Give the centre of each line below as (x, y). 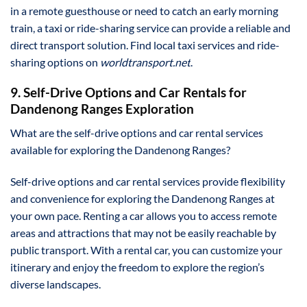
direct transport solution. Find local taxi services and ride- (145, 45)
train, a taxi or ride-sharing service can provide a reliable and (150, 27)
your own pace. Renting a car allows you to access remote (144, 215)
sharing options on (55, 62)
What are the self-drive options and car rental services (137, 133)
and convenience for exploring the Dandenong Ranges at (143, 198)
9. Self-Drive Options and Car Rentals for (128, 93)
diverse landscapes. (56, 284)
